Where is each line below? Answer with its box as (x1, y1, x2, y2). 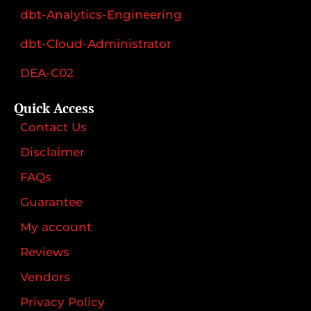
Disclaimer (20, 144, 85, 159)
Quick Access (14, 99, 94, 117)
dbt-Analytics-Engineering (20, 7, 182, 22)
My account (20, 219, 92, 234)
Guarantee (20, 194, 83, 209)
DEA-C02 (20, 65, 74, 80)
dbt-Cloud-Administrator (20, 36, 171, 51)
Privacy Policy (20, 294, 105, 309)
